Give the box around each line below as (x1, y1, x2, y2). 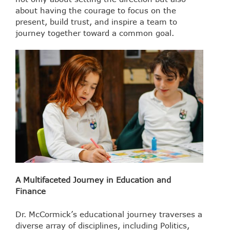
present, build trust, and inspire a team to (15, 16, 177, 26)
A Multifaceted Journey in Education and (15, 175, 171, 185)
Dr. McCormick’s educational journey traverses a (15, 209, 202, 219)
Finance (15, 186, 46, 196)
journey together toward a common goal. (15, 28, 174, 37)
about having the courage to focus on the (15, 5, 176, 15)
